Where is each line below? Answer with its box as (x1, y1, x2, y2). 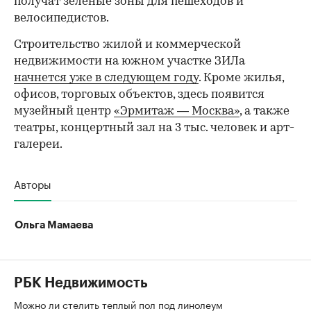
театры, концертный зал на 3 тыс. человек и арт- (14, 121, 294, 134)
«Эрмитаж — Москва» (114, 105, 239, 117)
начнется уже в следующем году (14, 72, 199, 84)
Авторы (14, 174, 51, 192)
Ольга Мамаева (15, 219, 93, 230)
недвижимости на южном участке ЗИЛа (14, 55, 245, 67)
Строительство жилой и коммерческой (14, 38, 241, 51)
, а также (239, 105, 289, 117)
